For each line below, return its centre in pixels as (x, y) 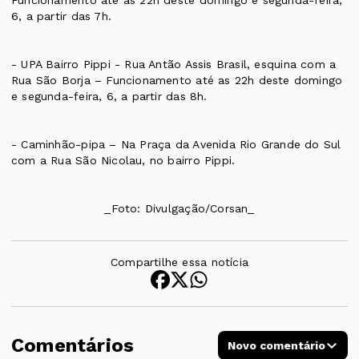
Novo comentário (276, 346)
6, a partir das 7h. (61, 16)
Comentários (73, 346)
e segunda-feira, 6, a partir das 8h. (109, 97)
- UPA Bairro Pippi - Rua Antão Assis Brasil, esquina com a (174, 65)
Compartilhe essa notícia (179, 262)
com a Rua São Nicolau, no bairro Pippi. (123, 161)
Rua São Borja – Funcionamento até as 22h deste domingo (177, 81)
